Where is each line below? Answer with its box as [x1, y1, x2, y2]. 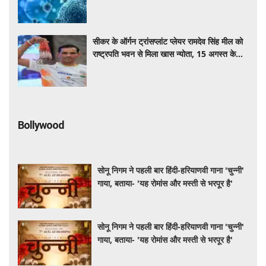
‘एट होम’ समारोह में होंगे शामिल [93, 60, 180, 72]
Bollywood [18, 118, 64, 131]
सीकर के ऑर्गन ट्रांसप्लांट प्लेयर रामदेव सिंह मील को [93, 35, 243, 47]
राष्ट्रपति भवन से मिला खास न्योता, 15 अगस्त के [93, 47, 236, 59]
